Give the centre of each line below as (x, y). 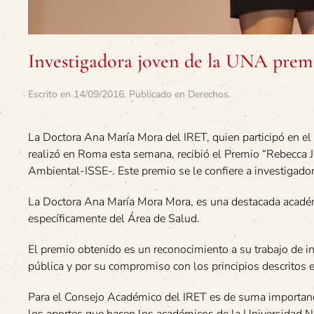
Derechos (208, 94)
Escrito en (51, 94)
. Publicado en (156, 94)
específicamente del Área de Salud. (114, 218)
